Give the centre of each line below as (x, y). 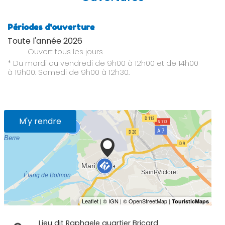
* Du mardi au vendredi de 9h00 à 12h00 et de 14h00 (103, 63)
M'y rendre (40, 122)
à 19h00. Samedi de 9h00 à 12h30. (69, 72)
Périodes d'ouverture (51, 27)
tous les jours (79, 52)
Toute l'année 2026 (45, 41)
